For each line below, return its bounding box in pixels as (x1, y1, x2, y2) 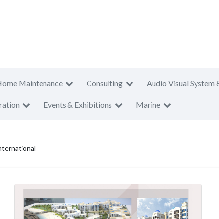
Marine (136, 100, 160, 109)
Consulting (87, 78, 123, 88)
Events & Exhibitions (44, 100, 112, 109)
